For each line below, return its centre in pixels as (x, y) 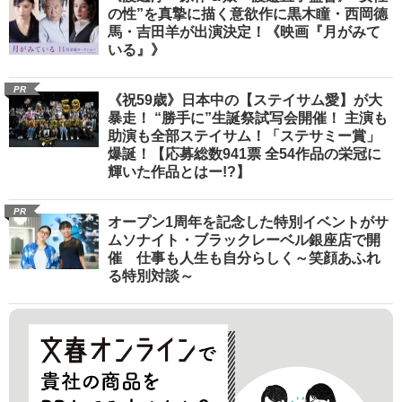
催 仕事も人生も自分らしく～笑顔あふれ (244, 258)
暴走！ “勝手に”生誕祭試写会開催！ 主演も (248, 118)
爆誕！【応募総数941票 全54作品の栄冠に (245, 153)
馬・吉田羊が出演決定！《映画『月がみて (244, 31)
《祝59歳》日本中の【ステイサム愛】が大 (245, 100)
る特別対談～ (151, 275)
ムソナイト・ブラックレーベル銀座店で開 (244, 240)
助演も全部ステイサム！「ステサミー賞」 (244, 135)
